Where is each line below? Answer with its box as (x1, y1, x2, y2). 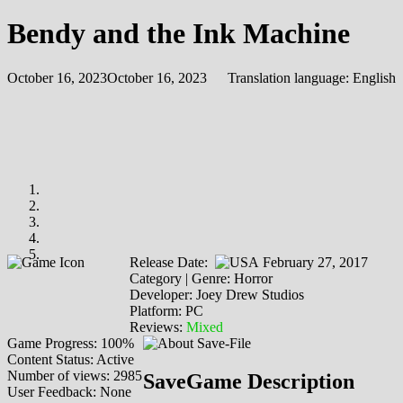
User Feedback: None (7, 383, 131, 399)
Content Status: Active (7, 351, 134, 367)
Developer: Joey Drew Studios (130, 286, 304, 302)
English (353, 69, 396, 85)
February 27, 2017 (259, 254, 368, 270)
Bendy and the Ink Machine (7, 17, 350, 50)
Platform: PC (130, 302, 203, 318)
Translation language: (228, 69, 353, 85)
